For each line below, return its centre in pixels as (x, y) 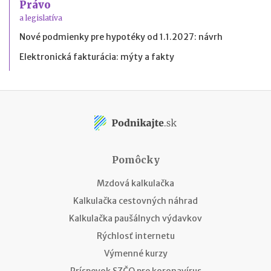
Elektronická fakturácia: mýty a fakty (97, 57)
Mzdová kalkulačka (135, 183)
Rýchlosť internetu (135, 236)
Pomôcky (135, 159)
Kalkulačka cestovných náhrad (135, 201)
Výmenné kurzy (135, 253)
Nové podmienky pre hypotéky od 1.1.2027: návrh (121, 37)
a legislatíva (41, 18)
